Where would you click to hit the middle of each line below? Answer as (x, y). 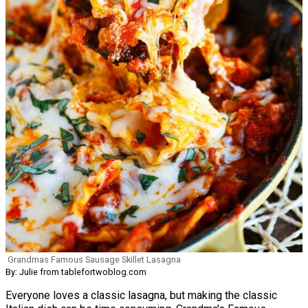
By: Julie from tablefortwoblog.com (76, 272)
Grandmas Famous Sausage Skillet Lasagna (94, 259)
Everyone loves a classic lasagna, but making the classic (141, 295)
